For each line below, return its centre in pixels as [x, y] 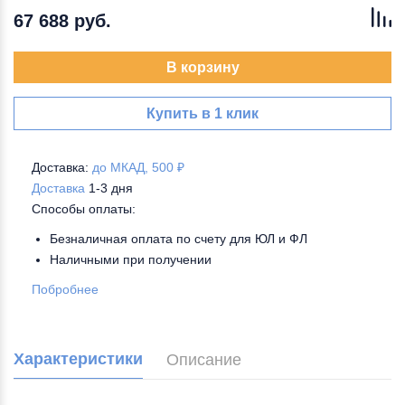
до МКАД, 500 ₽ [138, 167]
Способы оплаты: [84, 209]
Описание [204, 359]
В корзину [202, 67]
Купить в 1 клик [202, 113]
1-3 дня [111, 188]
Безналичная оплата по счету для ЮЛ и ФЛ [179, 239]
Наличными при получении [131, 259]
